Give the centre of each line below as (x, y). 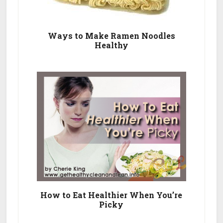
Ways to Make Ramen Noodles (111, 36)
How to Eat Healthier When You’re (111, 195)
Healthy (111, 45)
